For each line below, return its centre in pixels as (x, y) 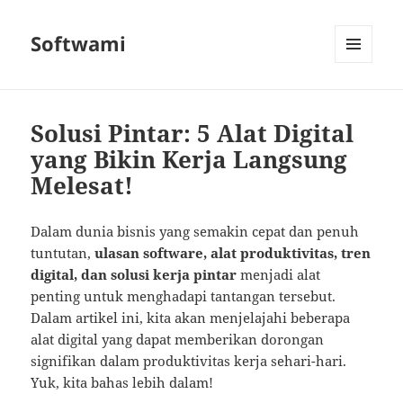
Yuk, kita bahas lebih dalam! (122, 383)
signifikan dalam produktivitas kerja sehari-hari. (189, 361)
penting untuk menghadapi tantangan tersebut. (184, 296)
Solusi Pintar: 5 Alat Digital (193, 134)
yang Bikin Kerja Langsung (189, 160)
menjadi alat (279, 275)
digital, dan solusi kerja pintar (134, 275)
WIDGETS (360, 101)
